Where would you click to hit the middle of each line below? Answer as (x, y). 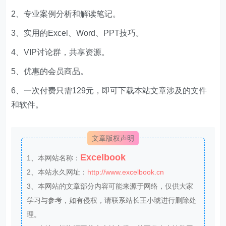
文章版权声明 (113, 138)
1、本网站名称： (54, 158)
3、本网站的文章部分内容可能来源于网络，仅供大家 (110, 186)
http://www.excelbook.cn (126, 172)
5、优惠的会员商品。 (50, 71)
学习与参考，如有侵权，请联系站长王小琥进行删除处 (112, 200)
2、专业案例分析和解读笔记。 (66, 14)
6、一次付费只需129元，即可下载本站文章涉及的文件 (109, 90)
